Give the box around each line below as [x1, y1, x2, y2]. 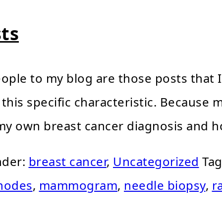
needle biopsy [124, 177, 206, 194]
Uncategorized [113, 153, 199, 170]
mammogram [39, 177, 117, 194]
